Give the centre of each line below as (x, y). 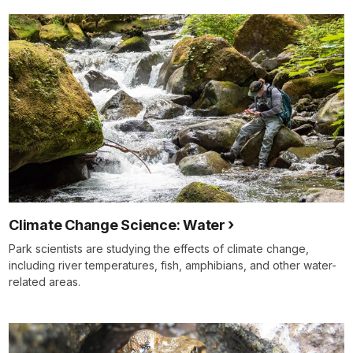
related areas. (45, 282)
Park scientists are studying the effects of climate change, (159, 249)
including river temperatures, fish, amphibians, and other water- (173, 266)
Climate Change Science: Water (117, 225)
